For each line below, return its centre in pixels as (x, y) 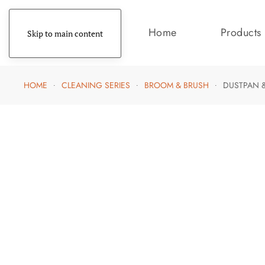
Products (241, 33)
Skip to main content (65, 33)
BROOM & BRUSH (177, 85)
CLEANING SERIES (96, 85)
